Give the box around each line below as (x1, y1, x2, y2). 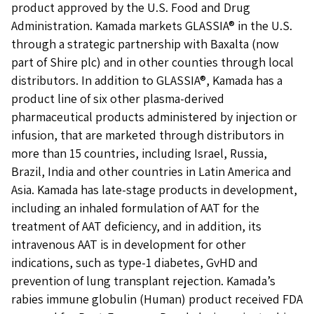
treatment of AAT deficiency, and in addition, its (11, 218, 261, 234)
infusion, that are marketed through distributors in (11, 127, 284, 143)
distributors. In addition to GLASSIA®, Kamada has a (11, 72, 282, 88)
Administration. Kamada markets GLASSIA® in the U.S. (11, 18, 292, 34)
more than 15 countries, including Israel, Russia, (11, 145, 267, 161)
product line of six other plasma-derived (11, 90, 224, 107)
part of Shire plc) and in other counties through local (11, 54, 294, 70)
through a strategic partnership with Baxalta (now (11, 36, 279, 52)
